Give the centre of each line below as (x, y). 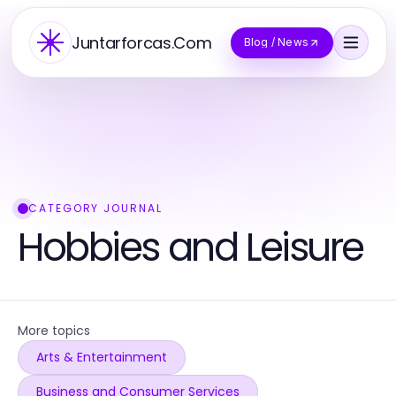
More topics (54, 331)
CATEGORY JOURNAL (95, 208)
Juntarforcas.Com (142, 42)
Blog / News (276, 42)
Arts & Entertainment (102, 357)
